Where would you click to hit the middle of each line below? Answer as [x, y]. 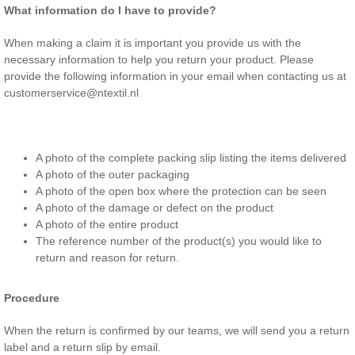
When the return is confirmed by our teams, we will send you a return [177, 330]
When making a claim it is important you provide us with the [153, 43]
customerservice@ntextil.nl [71, 93]
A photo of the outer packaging [113, 174]
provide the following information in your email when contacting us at [175, 76]
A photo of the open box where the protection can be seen [181, 191]
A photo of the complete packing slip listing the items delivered [191, 158]
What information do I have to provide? [110, 10]
